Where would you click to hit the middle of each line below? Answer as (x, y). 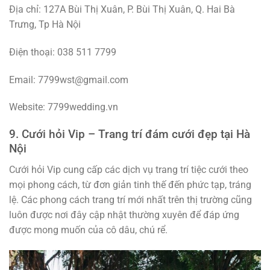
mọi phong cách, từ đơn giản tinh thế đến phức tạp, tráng (130, 184)
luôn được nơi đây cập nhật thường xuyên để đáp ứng (124, 215)
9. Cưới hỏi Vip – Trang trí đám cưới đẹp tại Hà (130, 134)
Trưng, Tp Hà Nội (45, 25)
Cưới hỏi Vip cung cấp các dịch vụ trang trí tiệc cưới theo (129, 169)
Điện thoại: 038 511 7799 (63, 52)
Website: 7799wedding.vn (64, 107)
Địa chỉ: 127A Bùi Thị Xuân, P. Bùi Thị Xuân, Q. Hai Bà (122, 10)
